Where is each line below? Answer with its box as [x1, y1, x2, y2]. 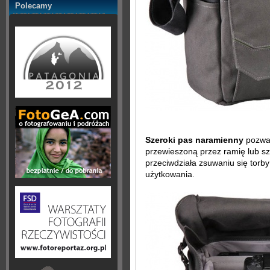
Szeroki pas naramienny [145, 135, 243, 145]
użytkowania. [145, 169, 195, 179]
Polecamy [15, 1, 52, 10]
